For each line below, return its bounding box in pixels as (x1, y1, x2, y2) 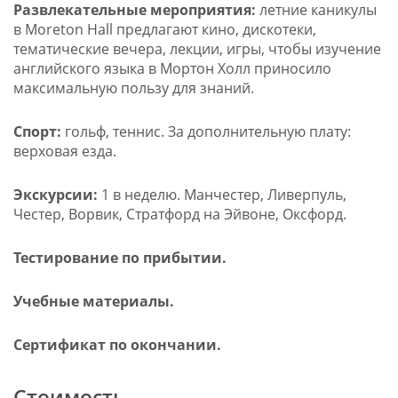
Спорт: (12, 122, 61, 142)
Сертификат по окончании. (12, 335, 221, 355)
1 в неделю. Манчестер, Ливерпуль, (97, 185, 346, 205)
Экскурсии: (12, 185, 98, 205)
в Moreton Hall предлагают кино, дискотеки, (12, 20, 316, 40)
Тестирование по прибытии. (12, 248, 227, 268)
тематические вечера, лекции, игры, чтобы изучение (12, 39, 381, 60)
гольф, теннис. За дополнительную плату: (60, 122, 351, 142)
